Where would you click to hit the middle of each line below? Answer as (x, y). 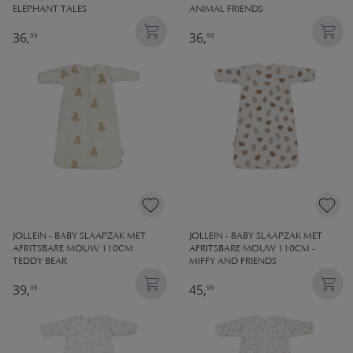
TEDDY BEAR (40, 262)
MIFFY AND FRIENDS (233, 262)
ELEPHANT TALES (50, 10)
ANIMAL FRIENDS (226, 10)
